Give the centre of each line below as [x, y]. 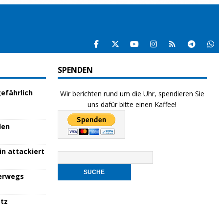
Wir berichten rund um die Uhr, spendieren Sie [132, 94]
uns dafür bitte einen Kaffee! [132, 104]
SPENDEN [75, 70]
